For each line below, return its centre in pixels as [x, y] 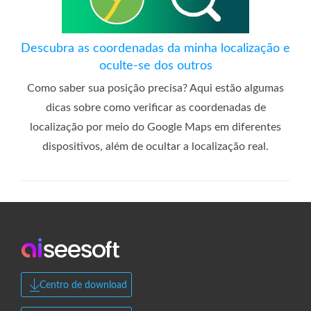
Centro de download [83, 285]
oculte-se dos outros [155, 66]
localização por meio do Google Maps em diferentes [155, 127]
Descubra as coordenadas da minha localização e [155, 48]
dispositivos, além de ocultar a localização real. [155, 146]
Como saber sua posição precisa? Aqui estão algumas [155, 88]
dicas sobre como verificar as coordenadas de [155, 107]
